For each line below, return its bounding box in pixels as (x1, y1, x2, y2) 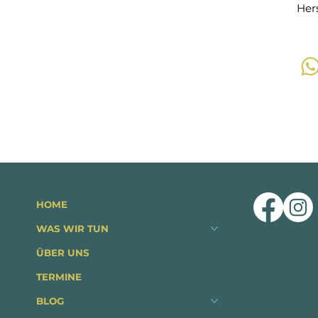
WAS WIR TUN (36, 223, 109, 235)
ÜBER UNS (36, 247, 90, 259)
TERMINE (36, 271, 82, 283)
